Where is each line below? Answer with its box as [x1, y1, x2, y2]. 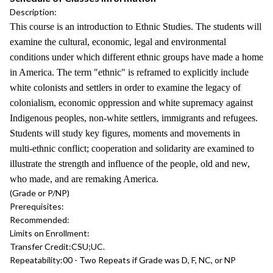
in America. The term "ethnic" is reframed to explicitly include [10, 67, 249, 77]
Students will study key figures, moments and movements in [10, 128, 240, 138]
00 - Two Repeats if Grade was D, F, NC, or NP [63, 255, 236, 265]
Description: [10, 7, 57, 17]
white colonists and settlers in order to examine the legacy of [10, 82, 241, 93]
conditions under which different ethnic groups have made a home [10, 52, 263, 62]
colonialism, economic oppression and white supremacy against [10, 97, 253, 108]
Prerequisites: [10, 201, 64, 211]
